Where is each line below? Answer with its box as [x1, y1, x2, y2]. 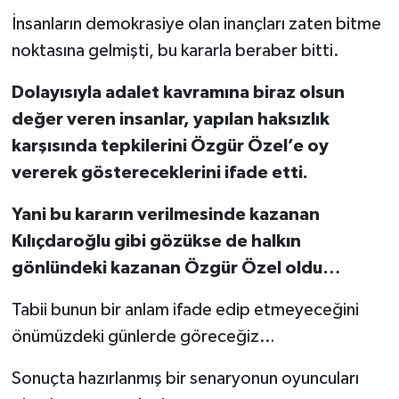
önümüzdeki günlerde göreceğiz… [11, 328, 275, 346]
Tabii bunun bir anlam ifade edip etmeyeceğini [11, 301, 359, 320]
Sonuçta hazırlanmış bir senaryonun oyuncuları [11, 370, 359, 388]
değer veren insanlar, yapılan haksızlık [11, 110, 330, 129]
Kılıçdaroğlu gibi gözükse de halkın [11, 232, 301, 251]
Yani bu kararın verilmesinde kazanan [11, 206, 320, 224]
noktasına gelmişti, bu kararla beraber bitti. [11, 42, 339, 61]
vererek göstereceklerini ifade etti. [11, 164, 308, 183]
